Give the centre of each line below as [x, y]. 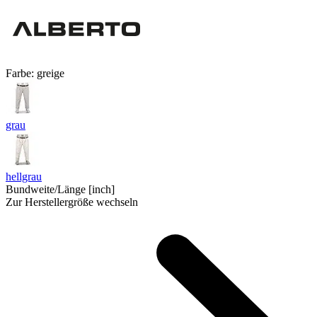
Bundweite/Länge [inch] [60, 189]
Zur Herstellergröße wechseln [72, 202]
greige [51, 73]
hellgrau [24, 176]
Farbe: [21, 73]
